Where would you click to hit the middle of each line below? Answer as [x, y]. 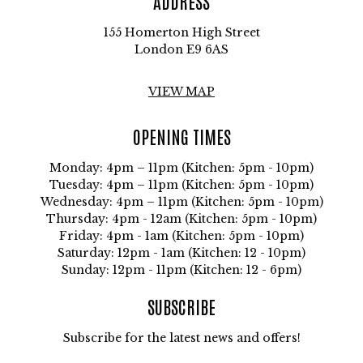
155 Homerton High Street [181, 33]
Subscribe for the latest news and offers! [181, 338]
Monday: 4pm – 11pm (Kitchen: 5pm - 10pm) [181, 168]
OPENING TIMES [181, 137]
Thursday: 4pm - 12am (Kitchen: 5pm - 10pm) [181, 219]
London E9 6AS [181, 50]
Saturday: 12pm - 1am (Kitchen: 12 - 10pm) [181, 253]
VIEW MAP [181, 92]
